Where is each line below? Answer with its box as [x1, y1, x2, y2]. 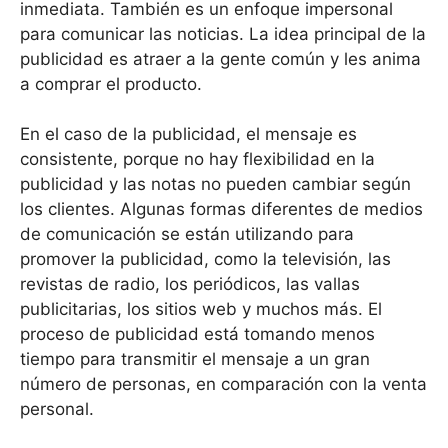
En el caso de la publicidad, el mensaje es [20, 124, 357, 145]
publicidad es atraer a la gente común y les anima [20, 48, 421, 69]
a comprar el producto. [20, 73, 202, 94]
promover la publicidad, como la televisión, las [20, 249, 391, 270]
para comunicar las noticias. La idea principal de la [20, 23, 426, 44]
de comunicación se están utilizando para [20, 224, 354, 245]
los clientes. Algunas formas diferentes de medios [20, 199, 423, 220]
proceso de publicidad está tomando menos [20, 324, 375, 345]
